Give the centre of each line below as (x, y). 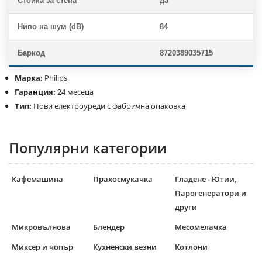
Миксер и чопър (42, 247)
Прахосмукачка (123, 179)
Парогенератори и (210, 193)
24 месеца (75, 92)
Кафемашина (37, 179)
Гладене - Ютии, (205, 179)
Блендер (109, 227)
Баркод (31, 53)
